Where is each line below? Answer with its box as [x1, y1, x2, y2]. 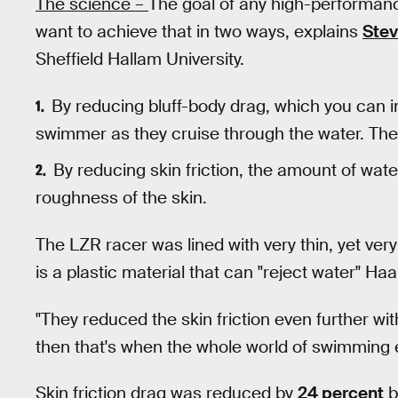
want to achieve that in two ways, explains [36, 20, 362, 43]
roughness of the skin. [36, 187, 207, 210]
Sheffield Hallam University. [36, 47, 244, 70]
